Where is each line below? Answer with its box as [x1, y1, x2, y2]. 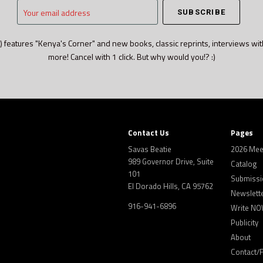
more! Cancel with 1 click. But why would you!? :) [48, 50, 215, 63]
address [16, 26, 46, 39]
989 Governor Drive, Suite [128, 156, 214, 168]
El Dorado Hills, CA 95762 [128, 180, 214, 193]
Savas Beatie [128, 143, 172, 156]
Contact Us [128, 127, 170, 139]
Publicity [231, 217, 259, 229]
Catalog [231, 158, 258, 170]
